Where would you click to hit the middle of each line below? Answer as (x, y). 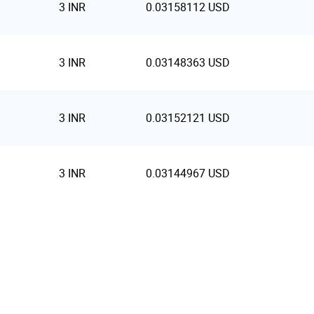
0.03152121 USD (188, 118)
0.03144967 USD (188, 173)
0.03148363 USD (188, 62)
